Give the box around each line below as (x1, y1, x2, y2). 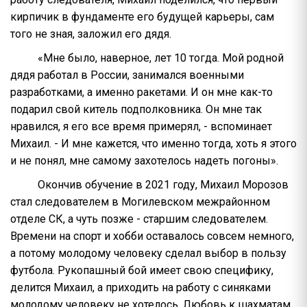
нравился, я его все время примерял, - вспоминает (10, 120, 272, 134)
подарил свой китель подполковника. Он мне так (10, 103, 262, 116)
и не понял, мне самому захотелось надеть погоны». (10, 154, 278, 168)
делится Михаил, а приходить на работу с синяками (10, 281, 271, 295)
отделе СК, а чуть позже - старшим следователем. (10, 212, 268, 226)
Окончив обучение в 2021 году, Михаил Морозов (38, 178, 288, 192)
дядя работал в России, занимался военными (10, 69, 244, 82)
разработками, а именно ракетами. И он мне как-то (10, 86, 273, 99)
